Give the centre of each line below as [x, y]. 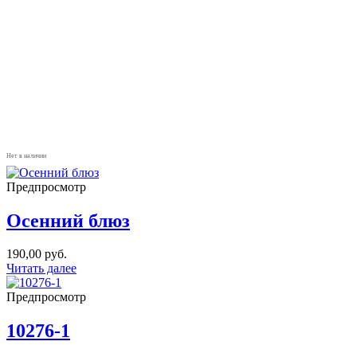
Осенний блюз [68, 220]
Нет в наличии [26, 155]
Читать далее [41, 269]
